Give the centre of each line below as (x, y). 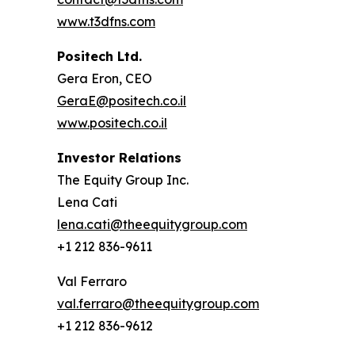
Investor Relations (119, 158)
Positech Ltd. (99, 57)
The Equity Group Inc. (123, 180)
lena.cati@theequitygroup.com (152, 225)
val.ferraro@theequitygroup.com (158, 304)
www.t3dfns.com (106, 22)
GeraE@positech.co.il (122, 101)
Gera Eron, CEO (105, 79)
